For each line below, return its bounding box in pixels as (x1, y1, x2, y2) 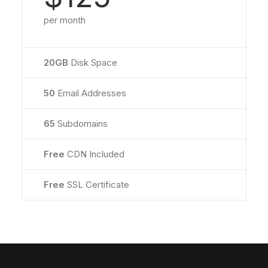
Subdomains (57, 118, 108, 129)
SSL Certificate (67, 179, 129, 190)
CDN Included (67, 148, 124, 160)
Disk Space (68, 57, 117, 68)
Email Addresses (55, 87, 126, 99)
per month (44, 14, 86, 26)
